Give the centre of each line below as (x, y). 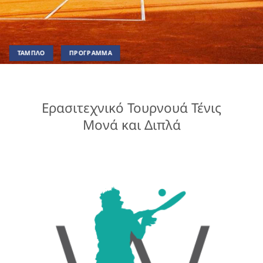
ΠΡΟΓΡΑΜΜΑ (90, 53)
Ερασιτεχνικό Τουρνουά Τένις (131, 108)
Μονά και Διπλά (131, 125)
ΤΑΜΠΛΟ (31, 53)
